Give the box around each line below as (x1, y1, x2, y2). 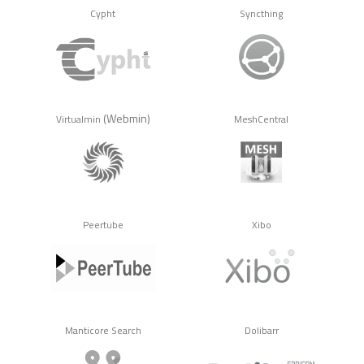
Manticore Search (64, 323, 141, 339)
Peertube (82, 218, 123, 233)
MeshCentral (234, 112, 288, 128)
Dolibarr (244, 323, 279, 339)
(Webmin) (100, 110, 150, 128)
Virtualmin (55, 112, 101, 128)
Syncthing (240, 6, 283, 22)
